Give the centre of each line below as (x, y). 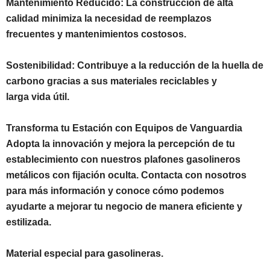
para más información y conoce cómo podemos (115, 190)
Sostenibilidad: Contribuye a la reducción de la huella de (135, 65)
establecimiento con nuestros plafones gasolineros (123, 159)
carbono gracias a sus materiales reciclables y (111, 81)
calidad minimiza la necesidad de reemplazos (109, 18)
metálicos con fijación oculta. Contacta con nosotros (126, 175)
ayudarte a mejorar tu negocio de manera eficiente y (124, 206)
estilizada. (29, 222)
